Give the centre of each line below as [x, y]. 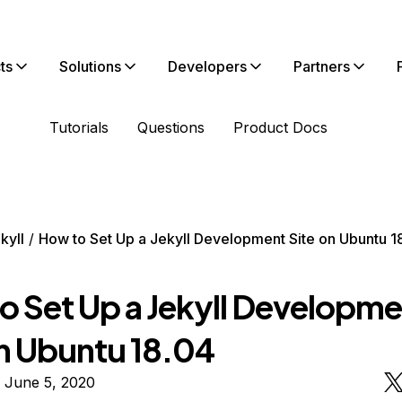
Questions [171, 127]
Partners [322, 66]
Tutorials [79, 127]
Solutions [90, 66]
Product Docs [280, 127]
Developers [207, 66]
